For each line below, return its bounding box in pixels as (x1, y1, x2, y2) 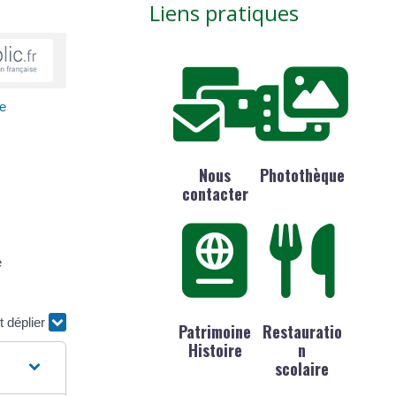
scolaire (275, 356, 330, 380)
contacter (181, 182, 248, 206)
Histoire (187, 338, 242, 362)
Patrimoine (179, 319, 252, 343)
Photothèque (259, 164, 345, 187)
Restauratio (262, 319, 342, 343)
